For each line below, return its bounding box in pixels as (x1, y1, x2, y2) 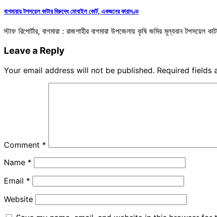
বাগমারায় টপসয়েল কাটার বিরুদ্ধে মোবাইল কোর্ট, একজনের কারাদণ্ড (4, 7, 139, 15)
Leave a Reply (4, 45, 64, 57)
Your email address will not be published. (4, 65, 155, 75)
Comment (4, 139, 42, 150)
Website (4, 194, 33, 204)
